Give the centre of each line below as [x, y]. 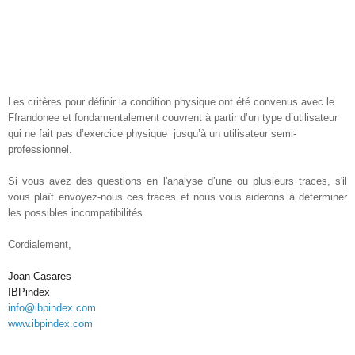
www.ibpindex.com [50, 324]
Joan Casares [40, 277]
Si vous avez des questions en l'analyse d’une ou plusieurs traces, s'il [177, 182]
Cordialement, [40, 245]
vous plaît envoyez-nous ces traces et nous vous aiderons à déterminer [177, 198]
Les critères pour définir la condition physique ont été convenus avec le [171, 103]
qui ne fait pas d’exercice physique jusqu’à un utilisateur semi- [152, 134]
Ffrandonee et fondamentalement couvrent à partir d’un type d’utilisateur [173, 118]
